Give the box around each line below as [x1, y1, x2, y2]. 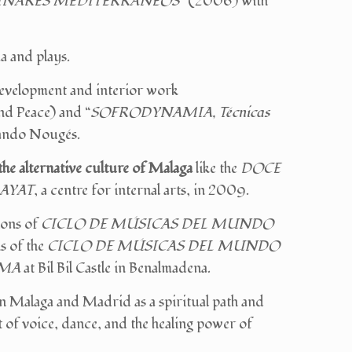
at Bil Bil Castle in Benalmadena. [24, 258, 211, 279]
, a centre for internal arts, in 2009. [34, 181, 249, 201]
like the [192, 159, 240, 179]
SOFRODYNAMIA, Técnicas [90, 103, 269, 123]
